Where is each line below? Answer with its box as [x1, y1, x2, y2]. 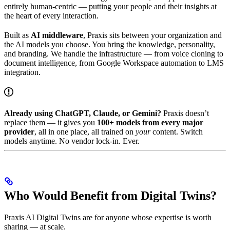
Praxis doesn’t [161, 108, 209, 118]
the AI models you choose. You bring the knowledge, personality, [4, 40, 215, 49]
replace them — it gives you [4, 118, 97, 127]
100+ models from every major [97, 118, 203, 127]
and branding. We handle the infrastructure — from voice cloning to [4, 49, 223, 58]
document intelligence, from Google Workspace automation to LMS [4, 58, 224, 67]
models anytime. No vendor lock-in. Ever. [4, 136, 140, 145]
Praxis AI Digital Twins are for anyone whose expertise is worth [4, 213, 212, 222]
